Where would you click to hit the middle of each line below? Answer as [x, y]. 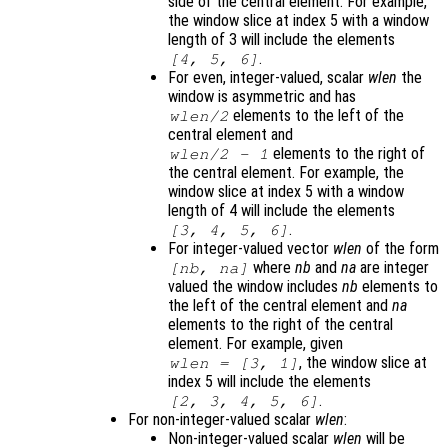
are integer [393, 268]
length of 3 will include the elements [281, 40]
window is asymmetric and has [262, 97]
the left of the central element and [280, 306]
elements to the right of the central [280, 325]
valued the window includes [255, 287]
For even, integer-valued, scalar [268, 78]
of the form [400, 249]
